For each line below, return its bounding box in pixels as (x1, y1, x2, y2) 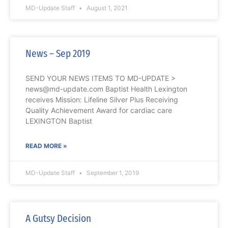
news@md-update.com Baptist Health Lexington (25, 84, 187, 94)
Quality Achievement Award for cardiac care (25, 106, 172, 115)
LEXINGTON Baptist (25, 117, 92, 126)
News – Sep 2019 (25, 47, 90, 61)
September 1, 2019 (85, 169, 139, 177)
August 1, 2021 (85, 4, 128, 12)
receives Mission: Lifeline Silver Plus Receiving (25, 95, 178, 104)
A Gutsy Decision (25, 212, 91, 225)
